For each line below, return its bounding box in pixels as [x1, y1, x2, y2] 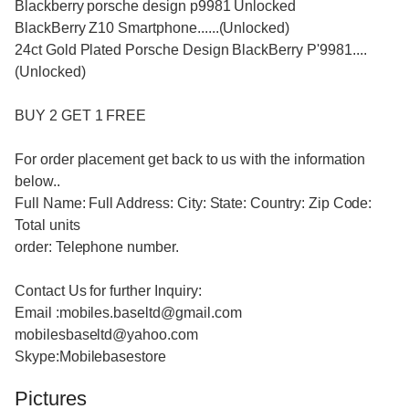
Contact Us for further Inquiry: [15, 283, 202, 299]
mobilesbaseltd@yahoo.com [15, 327, 198, 343]
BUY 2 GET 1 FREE [15, 108, 147, 124]
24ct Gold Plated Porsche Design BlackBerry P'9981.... [15, 42, 367, 58]
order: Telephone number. [15, 239, 179, 256]
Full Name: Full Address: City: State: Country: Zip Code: [15, 195, 372, 212]
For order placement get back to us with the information [15, 152, 366, 168]
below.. [15, 173, 60, 190]
